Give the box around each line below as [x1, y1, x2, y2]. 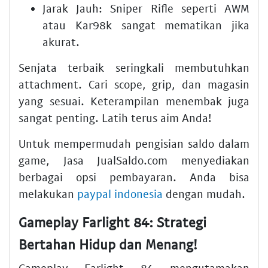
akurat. [42, 34, 80, 48]
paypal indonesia [77, 186, 163, 200]
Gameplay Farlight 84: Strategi [19, 213, 206, 230]
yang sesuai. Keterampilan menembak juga [19, 93, 249, 108]
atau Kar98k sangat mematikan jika [42, 17, 249, 32]
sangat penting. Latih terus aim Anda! [19, 110, 212, 124]
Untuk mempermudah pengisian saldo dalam [19, 136, 249, 150]
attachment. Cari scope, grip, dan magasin [19, 77, 249, 91]
